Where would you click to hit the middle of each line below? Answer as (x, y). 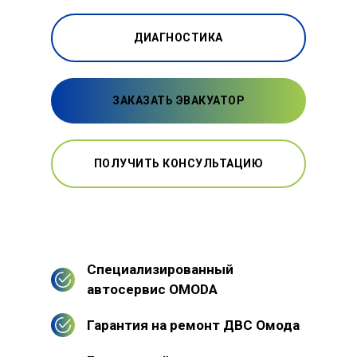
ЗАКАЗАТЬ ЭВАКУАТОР (178, 100)
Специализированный (160, 269)
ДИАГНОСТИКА (178, 37)
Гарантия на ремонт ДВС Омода (193, 325)
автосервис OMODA (152, 289)
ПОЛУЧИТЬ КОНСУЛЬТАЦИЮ (178, 163)
